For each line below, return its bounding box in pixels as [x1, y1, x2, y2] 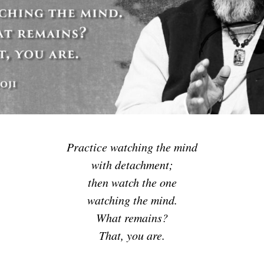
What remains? [96, 210, 168, 226]
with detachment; [91, 157, 173, 173]
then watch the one [87, 174, 177, 190]
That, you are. [99, 227, 165, 243]
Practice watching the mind [67, 139, 197, 155]
